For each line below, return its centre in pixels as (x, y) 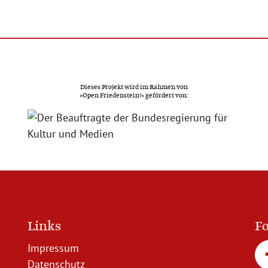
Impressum (53, 248)
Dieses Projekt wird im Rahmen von (134, 87)
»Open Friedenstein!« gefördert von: (134, 96)
